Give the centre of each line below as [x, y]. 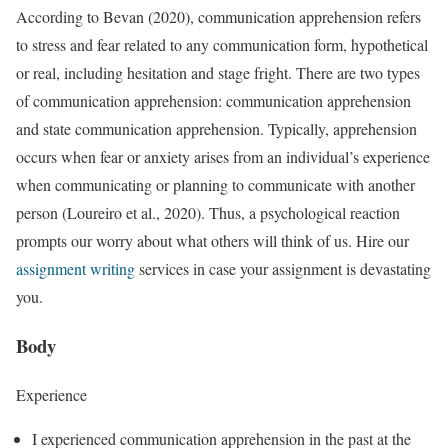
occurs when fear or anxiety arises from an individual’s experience [223, 157]
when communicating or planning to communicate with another [215, 185]
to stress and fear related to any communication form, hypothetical [222, 45]
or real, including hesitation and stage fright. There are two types [218, 73]
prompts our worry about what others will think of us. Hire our [212, 241]
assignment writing [75, 269]
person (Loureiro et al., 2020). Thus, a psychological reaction [208, 213]
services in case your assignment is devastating [283, 269]
